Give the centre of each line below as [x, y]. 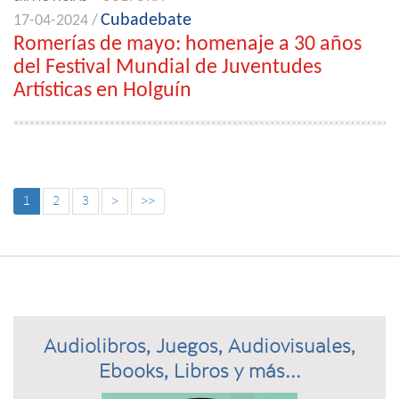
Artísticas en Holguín [102, 91]
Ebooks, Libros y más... [199, 371]
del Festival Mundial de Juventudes [167, 68]
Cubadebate [146, 20]
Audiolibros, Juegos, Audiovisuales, [199, 346]
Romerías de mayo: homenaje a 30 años [187, 45]
